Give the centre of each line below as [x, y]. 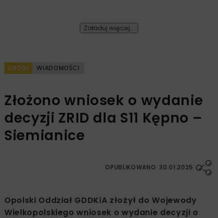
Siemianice [45, 136]
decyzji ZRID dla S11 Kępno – [103, 118]
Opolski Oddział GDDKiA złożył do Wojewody [101, 200]
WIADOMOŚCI [58, 68]
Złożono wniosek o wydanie [104, 101]
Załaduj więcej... [109, 28]
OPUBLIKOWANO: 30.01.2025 [149, 167]
